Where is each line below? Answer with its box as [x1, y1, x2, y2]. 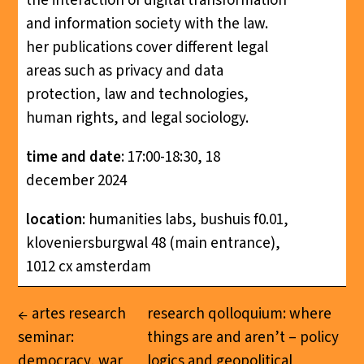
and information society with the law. [25, 12, 268, 35]
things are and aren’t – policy [146, 327, 339, 349]
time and [25, 145, 86, 168]
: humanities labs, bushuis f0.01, [81, 208, 288, 231]
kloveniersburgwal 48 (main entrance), [25, 232, 280, 254]
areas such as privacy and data [25, 59, 223, 82]
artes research [32, 303, 127, 326]
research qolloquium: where [146, 303, 331, 326]
